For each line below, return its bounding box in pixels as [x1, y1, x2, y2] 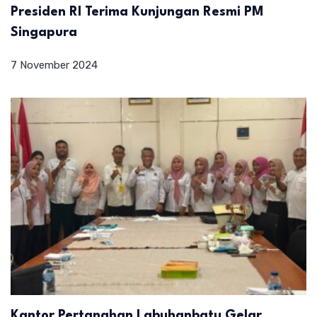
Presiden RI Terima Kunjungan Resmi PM [11, 6, 264, 19]
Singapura [11, 26, 77, 40]
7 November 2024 [11, 59, 98, 72]
